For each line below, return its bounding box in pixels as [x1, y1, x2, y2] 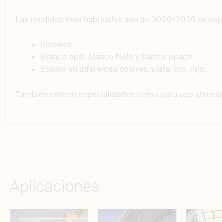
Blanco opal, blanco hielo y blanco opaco [41, 52, 192, 62]
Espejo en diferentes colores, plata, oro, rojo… [41, 64, 210, 74]
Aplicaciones [9, 176, 100, 196]
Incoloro [41, 39, 72, 50]
